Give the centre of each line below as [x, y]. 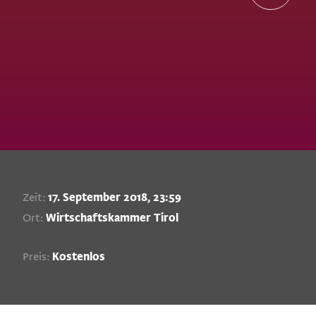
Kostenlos [77, 257]
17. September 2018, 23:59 [115, 197]
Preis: [36, 257]
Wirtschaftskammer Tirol [112, 218]
